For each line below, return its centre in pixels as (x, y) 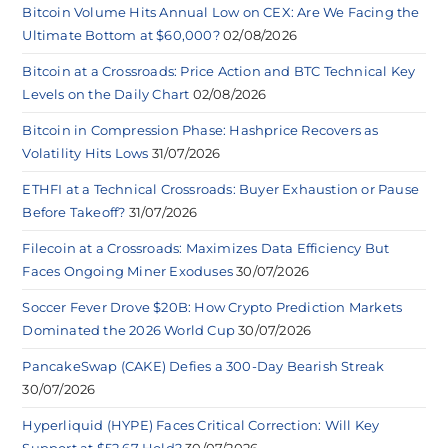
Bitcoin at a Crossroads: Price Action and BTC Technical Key (219, 70)
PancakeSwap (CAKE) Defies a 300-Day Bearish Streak (203, 365)
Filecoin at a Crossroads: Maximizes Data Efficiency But (206, 247)
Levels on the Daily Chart (106, 93)
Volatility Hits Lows (85, 152)
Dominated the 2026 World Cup (129, 329)
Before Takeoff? (74, 211)
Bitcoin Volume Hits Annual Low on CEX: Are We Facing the (221, 11)
